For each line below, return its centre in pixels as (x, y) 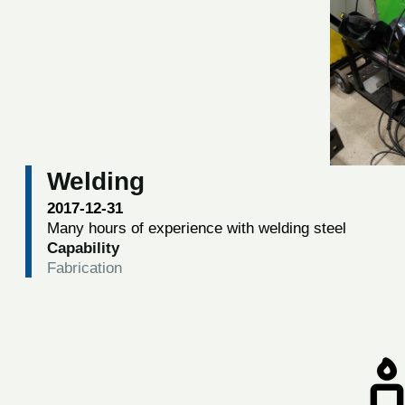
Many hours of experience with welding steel (196, 228)
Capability (83, 248)
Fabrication (84, 268)
